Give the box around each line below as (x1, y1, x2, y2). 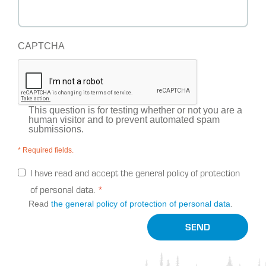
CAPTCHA (18, 40, 65, 51)
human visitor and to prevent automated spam (28, 114, 220, 125)
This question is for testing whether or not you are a (28, 104, 242, 115)
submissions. (28, 123, 84, 134)
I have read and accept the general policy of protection (30, 166, 240, 179)
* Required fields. (18, 145, 74, 154)
